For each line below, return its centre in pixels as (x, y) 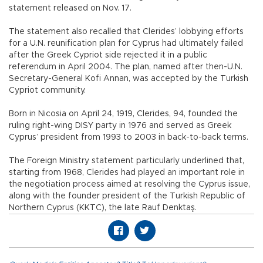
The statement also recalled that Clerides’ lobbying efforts (126, 31)
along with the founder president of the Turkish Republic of (127, 196)
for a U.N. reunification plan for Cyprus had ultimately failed (126, 43)
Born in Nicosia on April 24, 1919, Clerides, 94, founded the (123, 114)
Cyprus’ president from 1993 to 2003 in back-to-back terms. (129, 137)
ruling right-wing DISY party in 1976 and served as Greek (120, 125)
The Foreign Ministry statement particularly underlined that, (127, 161)
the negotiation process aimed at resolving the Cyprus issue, (129, 184)
